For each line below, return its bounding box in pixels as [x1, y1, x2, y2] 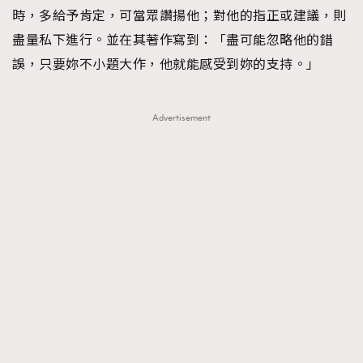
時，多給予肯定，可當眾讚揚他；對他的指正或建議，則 [12, 7, 347, 24]
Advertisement [152, 111, 211, 124]
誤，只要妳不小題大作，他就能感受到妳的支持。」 [12, 56, 320, 73]
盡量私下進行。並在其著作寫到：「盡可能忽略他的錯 [12, 32, 333, 49]
